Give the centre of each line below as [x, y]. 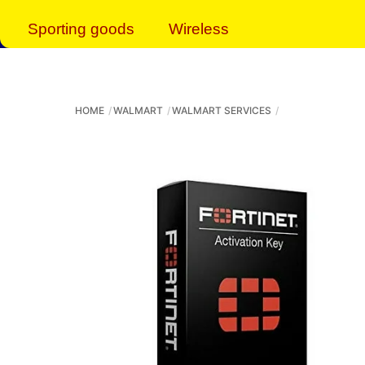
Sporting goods [81, 29]
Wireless [198, 29]
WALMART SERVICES [222, 110]
